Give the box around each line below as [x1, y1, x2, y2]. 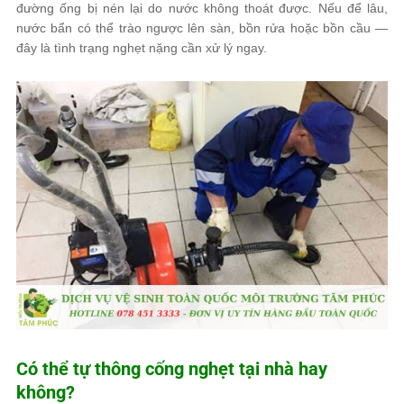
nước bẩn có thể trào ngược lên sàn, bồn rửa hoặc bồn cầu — [16, 21, 388, 35]
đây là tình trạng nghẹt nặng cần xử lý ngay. [16, 41, 267, 55]
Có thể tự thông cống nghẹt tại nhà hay [16, 358, 327, 380]
